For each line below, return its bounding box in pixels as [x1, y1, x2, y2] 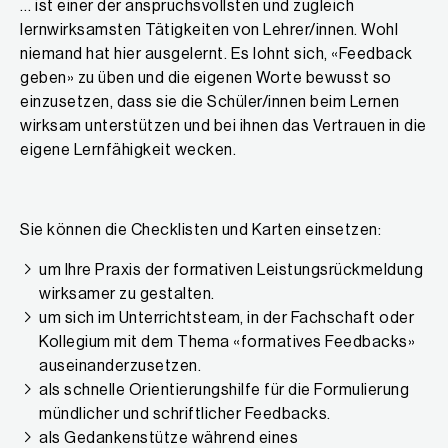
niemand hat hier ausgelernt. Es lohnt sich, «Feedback [20, 46, 413, 63]
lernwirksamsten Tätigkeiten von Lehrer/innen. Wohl [20, 22, 398, 39]
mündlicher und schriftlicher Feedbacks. [39, 406, 331, 423]
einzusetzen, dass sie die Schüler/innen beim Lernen [20, 94, 400, 111]
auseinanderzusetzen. [39, 358, 202, 375]
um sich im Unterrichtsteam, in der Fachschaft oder [39, 310, 415, 327]
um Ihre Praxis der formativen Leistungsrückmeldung [39, 262, 424, 279]
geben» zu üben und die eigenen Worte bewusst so [20, 70, 392, 87]
